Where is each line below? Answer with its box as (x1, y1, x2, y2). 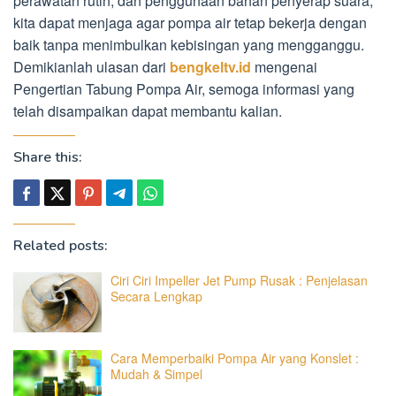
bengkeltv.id (170, 57, 251, 77)
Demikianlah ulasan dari (13, 57, 170, 77)
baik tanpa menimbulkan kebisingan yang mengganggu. (13, 34, 364, 55)
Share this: (13, 148, 82, 167)
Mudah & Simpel (110, 364, 202, 383)
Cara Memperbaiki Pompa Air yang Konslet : (110, 348, 359, 367)
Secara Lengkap (110, 287, 202, 305)
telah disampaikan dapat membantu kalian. (13, 101, 282, 121)
